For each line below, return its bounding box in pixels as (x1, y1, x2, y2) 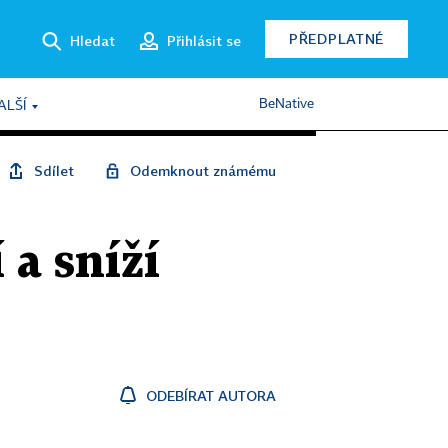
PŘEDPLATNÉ (289, 30, 384, 47)
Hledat (70, 31, 115, 49)
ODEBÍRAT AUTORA (146, 387, 276, 404)
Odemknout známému (130, 162, 276, 179)
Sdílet (34, 162, 74, 179)
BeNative (259, 97, 314, 111)
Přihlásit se (167, 31, 241, 49)
